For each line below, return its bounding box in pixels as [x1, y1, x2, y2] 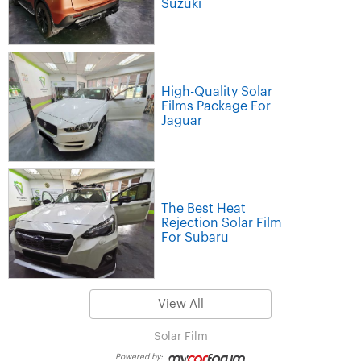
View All [157, 298, 204, 311]
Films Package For [161, 99, 271, 113]
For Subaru [161, 230, 229, 244]
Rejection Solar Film [161, 216, 282, 230]
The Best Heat [161, 201, 246, 215]
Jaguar [161, 114, 202, 127]
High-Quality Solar [161, 85, 272, 98]
